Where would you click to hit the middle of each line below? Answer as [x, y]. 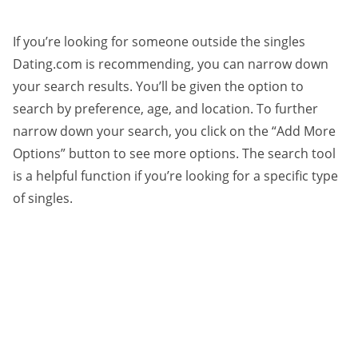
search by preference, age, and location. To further [165, 108]
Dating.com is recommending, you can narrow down [171, 64]
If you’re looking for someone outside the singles [159, 41]
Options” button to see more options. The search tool [174, 153]
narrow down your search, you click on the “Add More [174, 131]
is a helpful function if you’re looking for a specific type [175, 175]
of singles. [43, 198]
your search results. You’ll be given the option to [158, 86]
